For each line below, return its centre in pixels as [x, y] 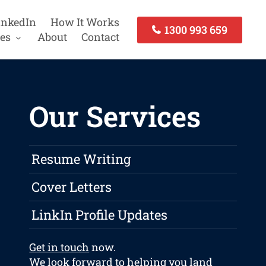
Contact [100, 37]
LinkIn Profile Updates [100, 215]
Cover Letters [72, 187]
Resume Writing [81, 159]
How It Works [85, 22]
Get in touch [59, 247]
